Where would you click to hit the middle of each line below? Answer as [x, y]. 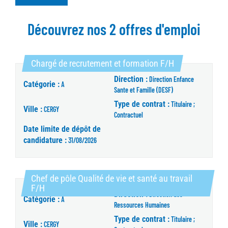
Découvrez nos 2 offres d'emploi [114, 29]
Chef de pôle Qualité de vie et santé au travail [112, 179]
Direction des [166, 194]
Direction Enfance [172, 79]
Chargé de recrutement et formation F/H [103, 64]
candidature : [45, 140]
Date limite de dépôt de [62, 129]
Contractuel [129, 115]
